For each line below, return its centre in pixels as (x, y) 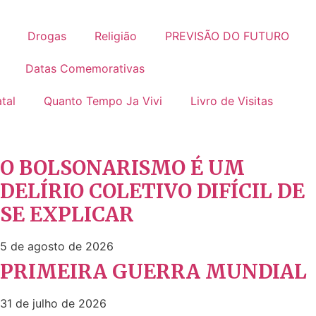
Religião (116, 36)
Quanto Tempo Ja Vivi (103, 101)
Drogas (47, 36)
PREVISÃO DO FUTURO (227, 36)
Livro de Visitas (232, 101)
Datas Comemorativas (85, 68)
